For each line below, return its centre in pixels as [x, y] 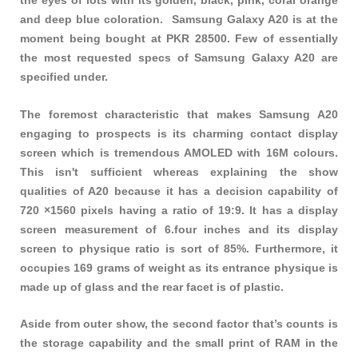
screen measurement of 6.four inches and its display [179, 229]
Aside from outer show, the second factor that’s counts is [179, 323]
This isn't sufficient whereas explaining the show [179, 171]
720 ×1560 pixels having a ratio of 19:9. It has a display [179, 210]
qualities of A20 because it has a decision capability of [179, 191]
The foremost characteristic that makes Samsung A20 [179, 114]
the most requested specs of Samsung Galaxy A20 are [179, 58]
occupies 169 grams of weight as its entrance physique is [179, 267]
